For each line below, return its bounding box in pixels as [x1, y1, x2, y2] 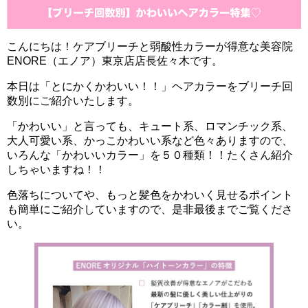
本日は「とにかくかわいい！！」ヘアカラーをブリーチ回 [7, 80, 293, 93]
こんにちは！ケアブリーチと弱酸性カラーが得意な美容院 [7, 41, 293, 53]
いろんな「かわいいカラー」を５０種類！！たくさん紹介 [7, 149, 293, 162]
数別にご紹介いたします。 [7, 95, 139, 107]
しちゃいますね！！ [7, 164, 106, 176]
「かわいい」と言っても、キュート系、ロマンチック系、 [7, 120, 293, 133]
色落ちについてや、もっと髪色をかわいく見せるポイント [7, 189, 293, 201]
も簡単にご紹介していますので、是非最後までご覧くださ [7, 203, 293, 216]
